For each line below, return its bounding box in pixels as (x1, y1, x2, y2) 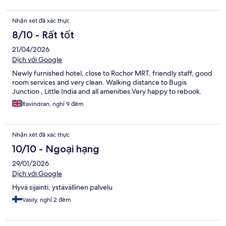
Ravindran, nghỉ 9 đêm (22, 100, 84, 108)
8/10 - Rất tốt (12, 29, 74, 41)
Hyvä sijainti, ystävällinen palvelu (12, 183, 112, 192)
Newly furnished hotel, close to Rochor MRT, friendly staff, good (12, 69, 212, 78)
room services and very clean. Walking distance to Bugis (12, 78, 187, 87)
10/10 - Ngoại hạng (12, 143, 99, 155)
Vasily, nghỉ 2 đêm (22, 196, 71, 204)
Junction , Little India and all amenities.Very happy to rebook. (12, 87, 202, 96)
